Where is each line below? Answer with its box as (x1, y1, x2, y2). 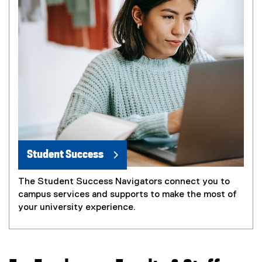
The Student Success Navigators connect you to (18, 177, 230, 187)
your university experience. (18, 202, 136, 212)
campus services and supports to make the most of (18, 189, 237, 199)
